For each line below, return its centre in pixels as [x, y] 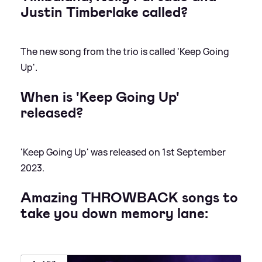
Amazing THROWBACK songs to [129, 197]
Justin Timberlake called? [104, 12]
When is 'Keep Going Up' [100, 97]
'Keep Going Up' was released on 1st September [123, 152]
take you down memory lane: [114, 213]
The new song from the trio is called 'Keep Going [125, 51]
